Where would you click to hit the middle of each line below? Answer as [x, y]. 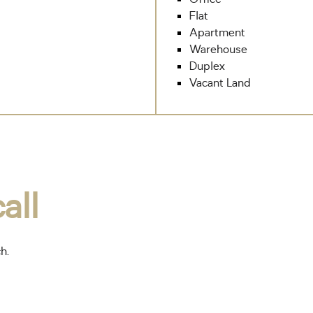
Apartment [217, 33]
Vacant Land [220, 83]
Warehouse [218, 50]
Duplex [207, 66]
